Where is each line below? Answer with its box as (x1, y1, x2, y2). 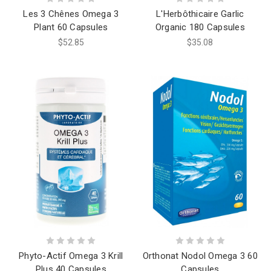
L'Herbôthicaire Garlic (156, 8, 244, 20)
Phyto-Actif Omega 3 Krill (19, 250, 123, 262)
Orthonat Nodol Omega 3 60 (142, 250, 258, 262)
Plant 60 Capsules (34, 22, 108, 33)
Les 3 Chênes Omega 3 (23, 8, 119, 20)
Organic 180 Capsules (155, 22, 245, 33)
